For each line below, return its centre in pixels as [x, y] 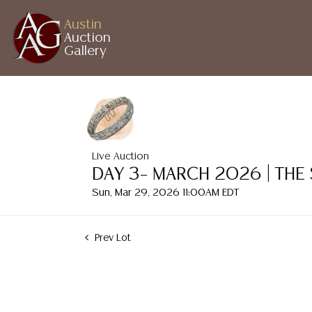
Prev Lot [111, 238]
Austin [83, 25]
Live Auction [120, 156]
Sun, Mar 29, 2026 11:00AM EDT [165, 193]
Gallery [85, 51]
